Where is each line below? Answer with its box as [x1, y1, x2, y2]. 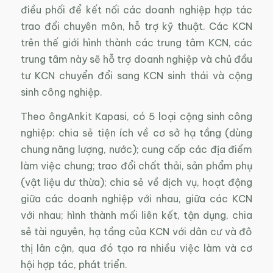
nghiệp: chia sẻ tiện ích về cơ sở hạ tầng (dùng [20, 127, 253, 140]
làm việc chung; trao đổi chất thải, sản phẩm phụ [20, 160, 253, 172]
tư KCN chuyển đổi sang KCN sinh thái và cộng [20, 69, 253, 82]
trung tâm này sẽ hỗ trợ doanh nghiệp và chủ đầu [20, 52, 253, 65]
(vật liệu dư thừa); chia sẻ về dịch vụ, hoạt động [20, 176, 253, 189]
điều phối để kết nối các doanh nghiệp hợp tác [20, 3, 253, 16]
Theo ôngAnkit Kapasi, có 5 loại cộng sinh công [20, 110, 253, 123]
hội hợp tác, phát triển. [20, 258, 127, 271]
